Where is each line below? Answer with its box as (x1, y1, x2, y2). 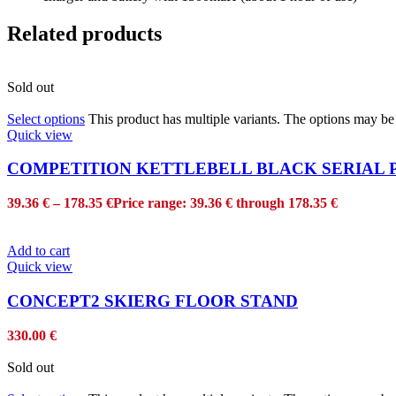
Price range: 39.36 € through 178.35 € (113, 195, 338, 211)
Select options (7, 110, 85, 126)
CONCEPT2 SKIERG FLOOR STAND (7, 291, 298, 310)
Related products (7, 21, 162, 45)
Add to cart (7, 243, 70, 259)
